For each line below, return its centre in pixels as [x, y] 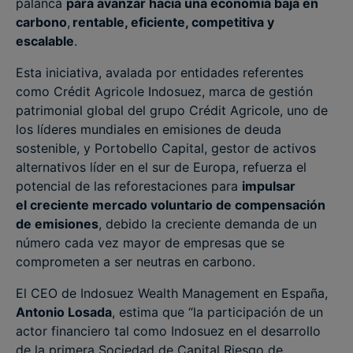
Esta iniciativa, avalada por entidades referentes [160, 72]
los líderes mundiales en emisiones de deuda [149, 129]
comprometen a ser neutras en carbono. [136, 262]
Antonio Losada [64, 312]
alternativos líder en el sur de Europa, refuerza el [161, 167]
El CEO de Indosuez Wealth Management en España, [172, 293]
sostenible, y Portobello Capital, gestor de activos [166, 148]
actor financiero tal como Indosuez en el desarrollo [168, 331]
